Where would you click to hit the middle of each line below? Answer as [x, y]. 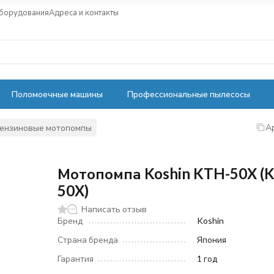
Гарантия [76, 258]
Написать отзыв [114, 209]
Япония [212, 239]
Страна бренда [88, 239]
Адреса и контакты [84, 12]
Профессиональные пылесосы [189, 94]
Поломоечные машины [57, 94]
